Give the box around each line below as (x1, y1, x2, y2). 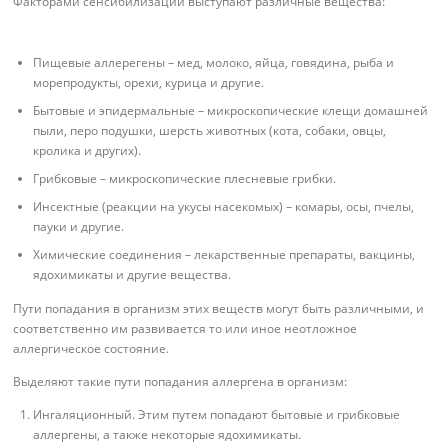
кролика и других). (33, 142, 142, 160)
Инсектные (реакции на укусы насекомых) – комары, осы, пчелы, (33, 198, 415, 216)
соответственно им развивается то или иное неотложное (13, 319, 358, 337)
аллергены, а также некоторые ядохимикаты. (33, 425, 302, 443)
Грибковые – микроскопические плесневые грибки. (33, 170, 337, 188)
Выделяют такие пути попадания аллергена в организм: (13, 372, 348, 390)
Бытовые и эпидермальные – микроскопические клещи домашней (33, 102, 429, 120)
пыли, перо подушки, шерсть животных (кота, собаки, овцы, (33, 122, 387, 140)
